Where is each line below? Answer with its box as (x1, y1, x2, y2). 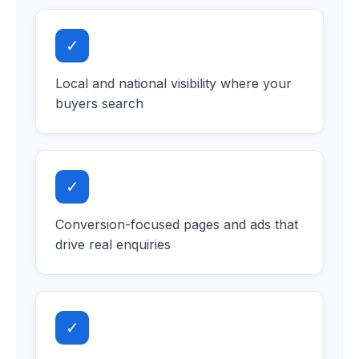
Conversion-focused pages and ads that (55, 216, 298, 233)
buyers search (55, 95, 143, 112)
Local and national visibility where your (55, 75, 292, 92)
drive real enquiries (55, 236, 171, 253)
